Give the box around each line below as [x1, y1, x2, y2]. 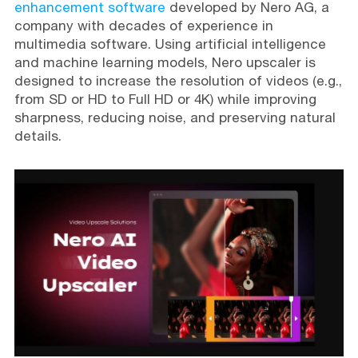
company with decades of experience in [14, 18, 273, 34]
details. [14, 128, 62, 144]
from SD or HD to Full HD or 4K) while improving [14, 91, 316, 107]
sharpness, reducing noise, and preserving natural [14, 109, 336, 125]
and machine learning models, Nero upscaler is [14, 54, 316, 70]
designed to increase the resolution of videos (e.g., [14, 73, 342, 89]
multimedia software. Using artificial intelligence [14, 36, 326, 52]
